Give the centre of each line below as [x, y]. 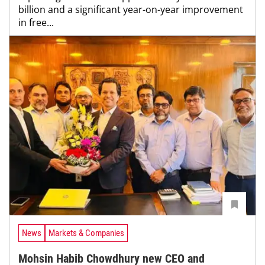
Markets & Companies [86, 233]
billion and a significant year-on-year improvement [131, 9]
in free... [36, 22]
